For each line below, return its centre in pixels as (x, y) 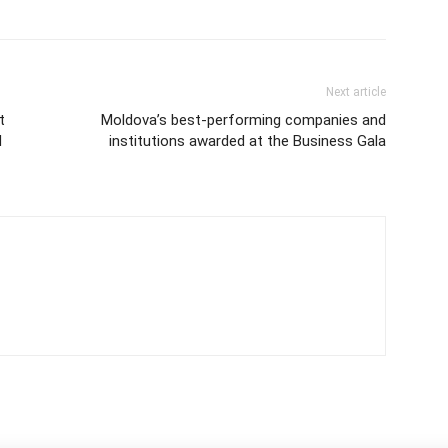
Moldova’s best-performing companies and (243, 119)
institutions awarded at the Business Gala (247, 140)
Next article (356, 91)
